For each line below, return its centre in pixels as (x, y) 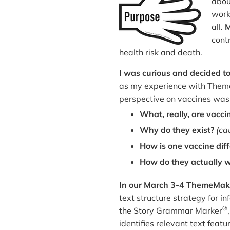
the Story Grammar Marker (171, 210)
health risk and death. (161, 52)
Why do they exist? (177, 130)
